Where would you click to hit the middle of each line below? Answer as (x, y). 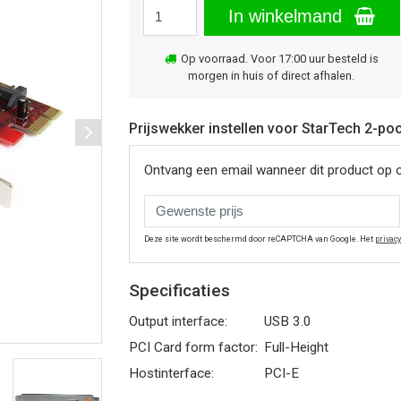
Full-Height (296, 347)
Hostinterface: (171, 373)
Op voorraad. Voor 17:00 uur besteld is (278, 59)
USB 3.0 (288, 321)
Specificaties (179, 290)
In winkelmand (288, 16)
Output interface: (178, 321)
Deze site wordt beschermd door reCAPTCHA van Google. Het (260, 239)
